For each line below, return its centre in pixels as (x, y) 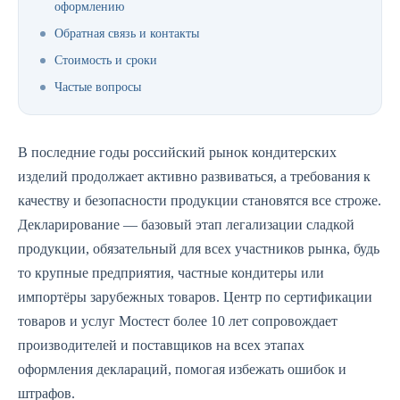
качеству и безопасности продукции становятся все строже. (200, 200)
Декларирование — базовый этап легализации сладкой (186, 225)
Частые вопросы (98, 87)
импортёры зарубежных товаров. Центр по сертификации (195, 297)
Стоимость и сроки (106, 60)
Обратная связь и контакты (127, 33)
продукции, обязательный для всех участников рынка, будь (199, 249)
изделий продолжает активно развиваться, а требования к (194, 176)
